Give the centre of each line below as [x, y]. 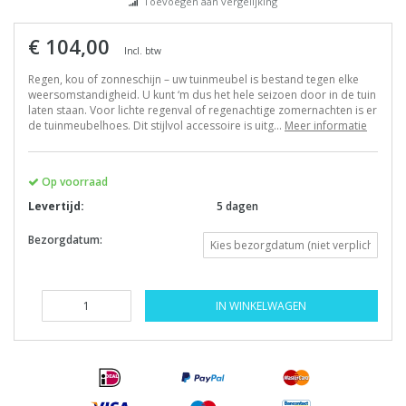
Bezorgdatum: [65, 239]
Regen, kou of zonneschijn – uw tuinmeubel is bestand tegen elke [193, 79]
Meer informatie [326, 125]
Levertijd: [56, 206]
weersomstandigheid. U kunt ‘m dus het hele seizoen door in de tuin [202, 94]
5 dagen [237, 206]
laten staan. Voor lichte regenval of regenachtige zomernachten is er [203, 110]
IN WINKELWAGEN [261, 305]
